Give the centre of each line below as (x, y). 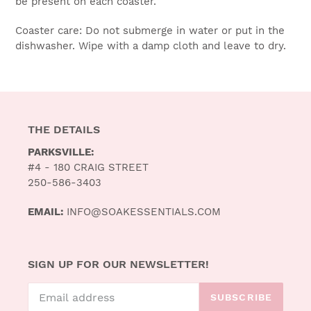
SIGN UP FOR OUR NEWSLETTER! (118, 264)
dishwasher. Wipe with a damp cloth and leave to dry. (151, 45)
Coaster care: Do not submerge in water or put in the (150, 30)
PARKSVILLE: (61, 152)
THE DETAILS (64, 129)
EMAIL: (47, 211)
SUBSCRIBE (241, 297)
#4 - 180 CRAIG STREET (88, 168)
